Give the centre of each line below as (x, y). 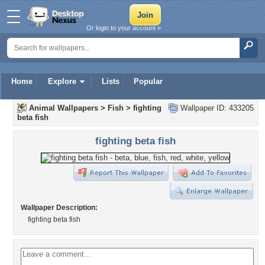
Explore (62, 81)
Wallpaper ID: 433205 (216, 108)
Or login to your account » (124, 28)
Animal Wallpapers (64, 108)
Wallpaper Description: (59, 208)
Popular (148, 81)
